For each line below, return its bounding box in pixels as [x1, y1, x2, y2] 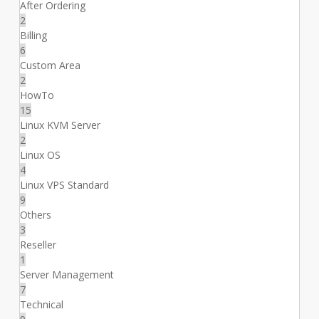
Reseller [19, 237, 56, 251]
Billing [19, 28, 47, 42]
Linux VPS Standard [19, 177, 109, 192]
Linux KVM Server [19, 117, 100, 132]
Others [19, 207, 51, 221]
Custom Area [19, 58, 80, 72]
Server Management [19, 267, 114, 281]
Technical [19, 297, 63, 311]
